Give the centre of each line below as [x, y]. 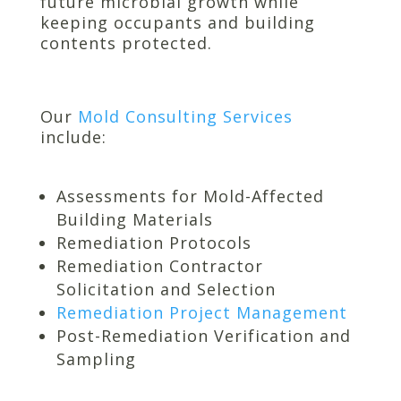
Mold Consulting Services [185, 116]
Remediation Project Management [201, 312]
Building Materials [134, 219]
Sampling [96, 358]
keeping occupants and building [177, 22]
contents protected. [126, 43]
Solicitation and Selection [166, 289]
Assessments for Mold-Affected [190, 196]
